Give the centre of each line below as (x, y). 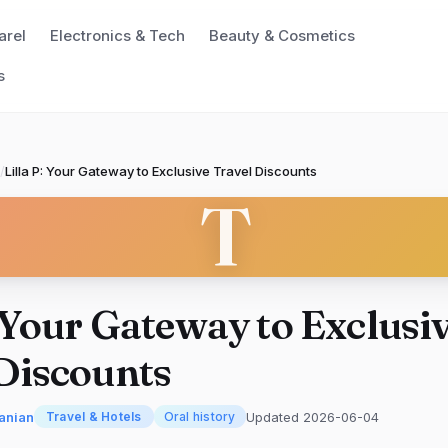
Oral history (199, 416)
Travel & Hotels (94, 416)
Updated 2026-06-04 (312, 416)
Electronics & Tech (117, 35)
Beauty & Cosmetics (281, 35)
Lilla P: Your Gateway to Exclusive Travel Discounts (161, 171)
